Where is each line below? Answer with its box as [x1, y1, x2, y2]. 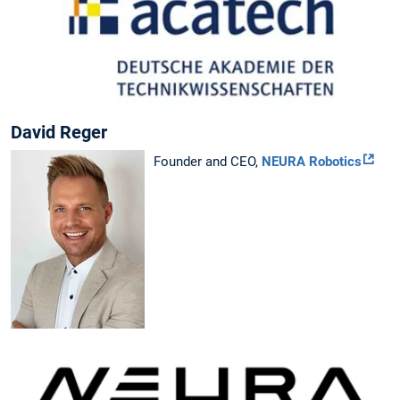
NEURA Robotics [262, 154, 362, 171]
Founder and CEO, [154, 154, 262, 171]
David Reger [11, 121, 107, 144]
